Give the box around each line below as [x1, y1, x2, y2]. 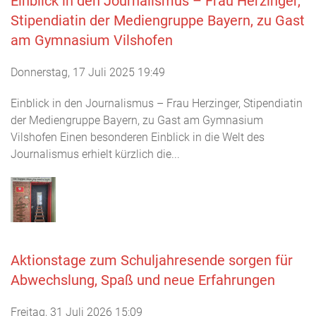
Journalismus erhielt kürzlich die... [11, 147, 180, 161]
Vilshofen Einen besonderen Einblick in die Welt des [11, 130, 265, 144]
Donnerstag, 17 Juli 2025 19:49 [11, 65, 165, 79]
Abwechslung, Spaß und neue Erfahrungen [11, 271, 275, 288]
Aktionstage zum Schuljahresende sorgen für [11, 251, 293, 269]
